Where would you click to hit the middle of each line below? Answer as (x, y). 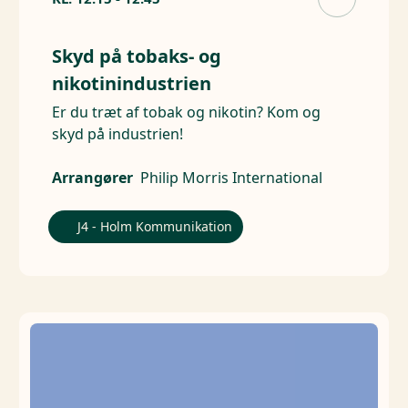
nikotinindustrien (132, 84)
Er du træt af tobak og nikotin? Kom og (187, 112)
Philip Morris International (232, 178)
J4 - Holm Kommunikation (155, 227)
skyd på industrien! (118, 134)
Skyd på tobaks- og (137, 56)
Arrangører (93, 178)
